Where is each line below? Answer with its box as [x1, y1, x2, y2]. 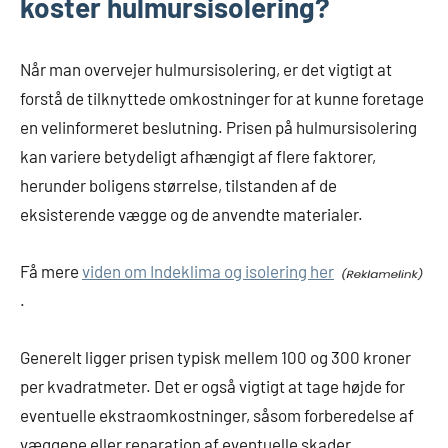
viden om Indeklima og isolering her [82, 261, 334, 282]
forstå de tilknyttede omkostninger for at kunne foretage [20, 88, 424, 109]
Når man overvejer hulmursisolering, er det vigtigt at [20, 59, 392, 80]
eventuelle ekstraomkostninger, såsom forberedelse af [20, 405, 414, 426]
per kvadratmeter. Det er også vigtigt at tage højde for [20, 376, 405, 397]
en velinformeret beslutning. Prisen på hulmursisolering [20, 117, 417, 138]
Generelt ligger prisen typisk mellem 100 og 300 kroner [20, 347, 411, 368]
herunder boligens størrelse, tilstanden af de [20, 175, 337, 196]
